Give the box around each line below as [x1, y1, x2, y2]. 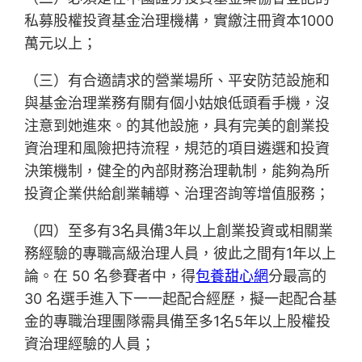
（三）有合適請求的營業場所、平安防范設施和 [24, 72, 330, 90]
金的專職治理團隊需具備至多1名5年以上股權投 [24, 313, 331, 330]
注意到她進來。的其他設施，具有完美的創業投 [24, 117, 330, 135]
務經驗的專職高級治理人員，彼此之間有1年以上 [24, 245, 337, 263]
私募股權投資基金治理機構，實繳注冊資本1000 [24, 12, 335, 30]
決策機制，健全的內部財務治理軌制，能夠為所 [24, 162, 330, 180]
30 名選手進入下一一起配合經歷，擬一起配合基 [24, 290, 338, 308]
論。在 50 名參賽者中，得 [24, 267, 196, 285]
